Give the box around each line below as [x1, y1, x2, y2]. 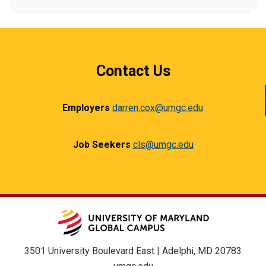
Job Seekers [72, 138, 131, 150]
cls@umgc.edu [132, 138, 194, 150]
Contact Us [96, 62, 170, 80]
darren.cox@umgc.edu [112, 102, 203, 113]
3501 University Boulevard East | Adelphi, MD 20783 [24, 245, 242, 256]
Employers [62, 102, 110, 113]
